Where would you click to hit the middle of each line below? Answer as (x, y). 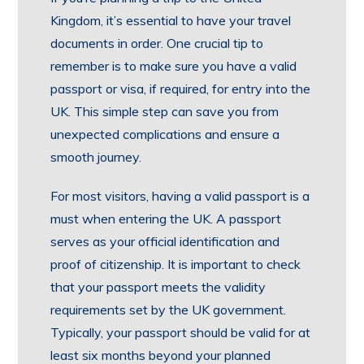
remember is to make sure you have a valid (174, 66)
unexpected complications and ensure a (165, 134)
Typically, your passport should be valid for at (181, 332)
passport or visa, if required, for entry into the (181, 89)
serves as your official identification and (165, 241)
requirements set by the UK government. (169, 310)
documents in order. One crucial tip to (157, 43)
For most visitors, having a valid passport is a (180, 196)
